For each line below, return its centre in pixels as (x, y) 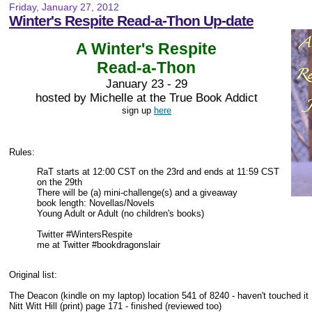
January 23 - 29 (146, 84)
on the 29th (60, 182)
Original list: (33, 275)
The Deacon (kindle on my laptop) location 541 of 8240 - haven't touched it (159, 296)
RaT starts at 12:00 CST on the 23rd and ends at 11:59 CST (158, 172)
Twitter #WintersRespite (85, 234)
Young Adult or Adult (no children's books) (120, 213)
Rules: (22, 152)
